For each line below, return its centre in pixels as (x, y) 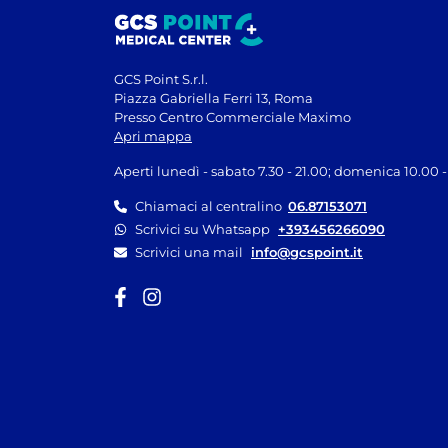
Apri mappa (153, 135)
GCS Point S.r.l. (161, 78)
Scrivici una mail (189, 251)
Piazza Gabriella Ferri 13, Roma (213, 97)
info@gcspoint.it (307, 251)
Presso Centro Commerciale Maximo (232, 116)
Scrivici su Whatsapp (202, 228)
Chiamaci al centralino (211, 205)
